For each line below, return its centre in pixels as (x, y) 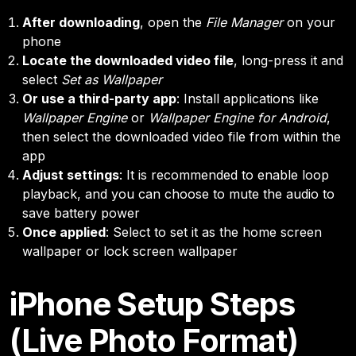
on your (309, 23)
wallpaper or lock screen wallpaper (130, 252)
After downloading (81, 23)
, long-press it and (288, 61)
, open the (173, 23)
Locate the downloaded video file (128, 61)
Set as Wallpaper (112, 80)
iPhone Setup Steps (152, 304)
